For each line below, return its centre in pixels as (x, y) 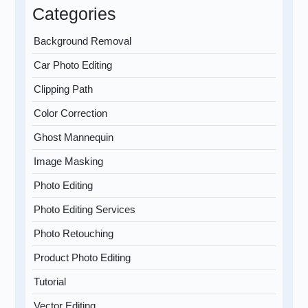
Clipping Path (64, 89)
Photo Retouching (74, 234)
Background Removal (83, 41)
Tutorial (50, 282)
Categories (75, 14)
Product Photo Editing (82, 258)
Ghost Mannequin (74, 137)
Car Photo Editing (73, 65)
